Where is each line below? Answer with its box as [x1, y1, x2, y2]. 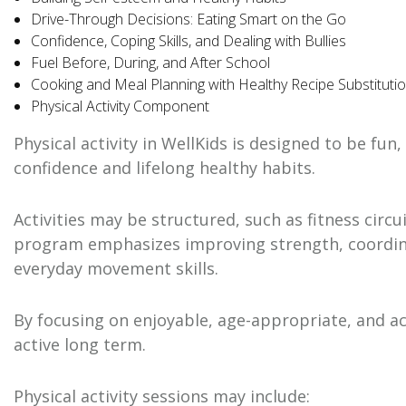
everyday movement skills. [14, 257, 218, 280]
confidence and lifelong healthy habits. [14, 157, 315, 179]
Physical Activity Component [31, 96, 210, 117]
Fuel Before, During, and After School [31, 53, 271, 73]
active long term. [14, 333, 146, 356]
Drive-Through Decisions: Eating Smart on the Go [31, 9, 347, 30]
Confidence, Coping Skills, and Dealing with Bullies [31, 31, 347, 52]
